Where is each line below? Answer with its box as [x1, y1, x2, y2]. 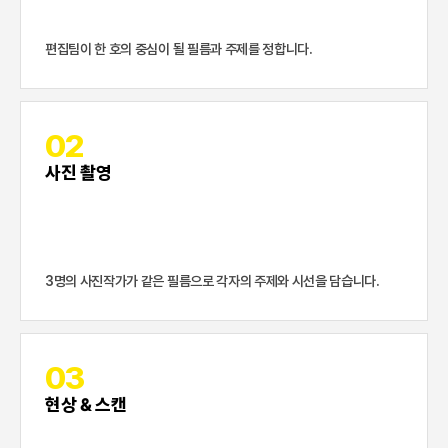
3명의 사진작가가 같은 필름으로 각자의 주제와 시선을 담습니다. [45, 273, 380, 289]
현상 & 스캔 [45, 394, 127, 415]
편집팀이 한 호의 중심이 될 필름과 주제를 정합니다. [45, 41, 313, 57]
